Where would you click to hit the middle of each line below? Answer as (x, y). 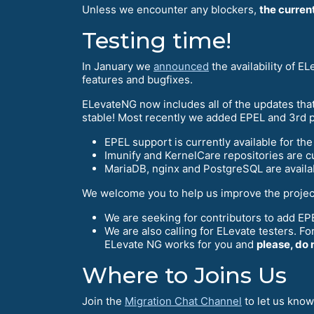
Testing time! (157, 41)
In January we (118, 67)
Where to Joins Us (184, 275)
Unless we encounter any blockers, (171, 10)
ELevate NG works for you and (180, 245)
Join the (103, 301)
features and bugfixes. (137, 80)
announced (181, 67)
